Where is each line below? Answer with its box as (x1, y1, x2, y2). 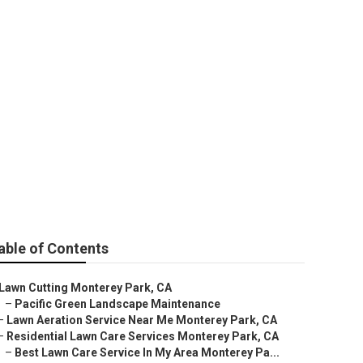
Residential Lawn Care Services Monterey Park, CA (6, 330, 279, 343)
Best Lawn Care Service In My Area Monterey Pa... (15, 346, 280, 359)
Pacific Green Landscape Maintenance (15, 297, 220, 310)
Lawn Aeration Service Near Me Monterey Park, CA (6, 314, 277, 327)
